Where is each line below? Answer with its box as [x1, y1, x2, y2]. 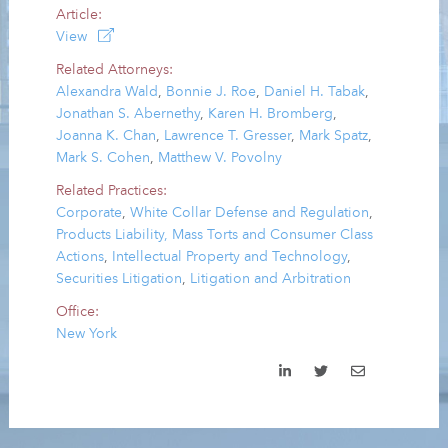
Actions [56, 249, 105, 264]
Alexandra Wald [56, 84, 159, 99]
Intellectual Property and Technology [112, 249, 348, 264]
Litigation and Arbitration [190, 271, 352, 286]
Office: [56, 305, 100, 320]
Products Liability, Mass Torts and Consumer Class [56, 227, 374, 242]
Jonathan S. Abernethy [56, 106, 201, 121]
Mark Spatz [299, 128, 369, 143]
